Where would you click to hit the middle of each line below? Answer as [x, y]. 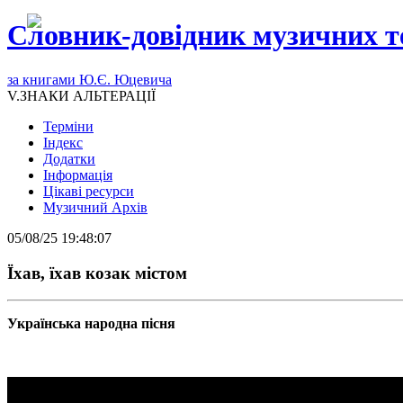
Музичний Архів [95, 207]
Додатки [69, 158]
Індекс [63, 142]
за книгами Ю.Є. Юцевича [90, 79]
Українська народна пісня [91, 324]
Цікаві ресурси [89, 191]
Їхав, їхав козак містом [97, 273]
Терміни [68, 126]
